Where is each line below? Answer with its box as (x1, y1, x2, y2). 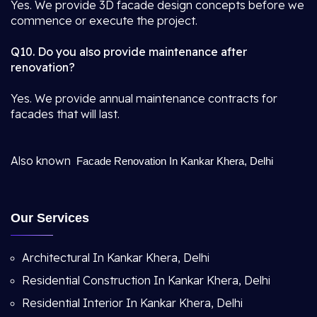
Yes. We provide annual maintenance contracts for (11, 91, 277, 105)
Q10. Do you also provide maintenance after (11, 45, 247, 59)
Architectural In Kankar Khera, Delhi (22, 250, 209, 265)
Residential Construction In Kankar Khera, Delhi (22, 273, 270, 287)
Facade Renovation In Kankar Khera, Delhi (76, 155, 273, 167)
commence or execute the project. (11, 13, 197, 28)
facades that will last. (11, 107, 120, 121)
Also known (11, 154, 76, 168)
